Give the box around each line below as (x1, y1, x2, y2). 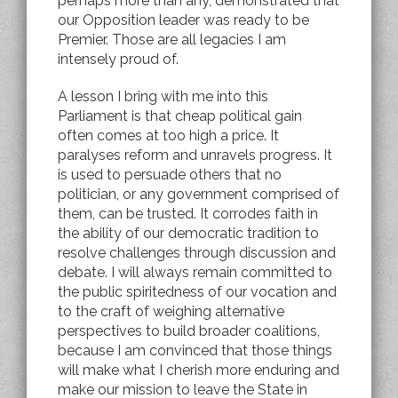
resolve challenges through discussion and (58, 243, 336, 261)
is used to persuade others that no (58, 165, 282, 183)
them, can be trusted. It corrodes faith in (58, 204, 318, 222)
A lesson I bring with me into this (58, 87, 268, 105)
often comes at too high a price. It (58, 126, 279, 144)
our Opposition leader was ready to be (58, 11, 309, 28)
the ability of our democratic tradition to (58, 224, 319, 242)
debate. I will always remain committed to (58, 263, 332, 281)
